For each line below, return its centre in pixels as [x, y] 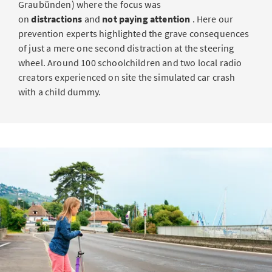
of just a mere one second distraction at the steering [126, 48]
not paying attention [146, 19]
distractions [57, 19]
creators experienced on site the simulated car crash [127, 77]
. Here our [212, 19]
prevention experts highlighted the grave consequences [134, 33]
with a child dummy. [60, 92]
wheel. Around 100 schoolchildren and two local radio [130, 63]
